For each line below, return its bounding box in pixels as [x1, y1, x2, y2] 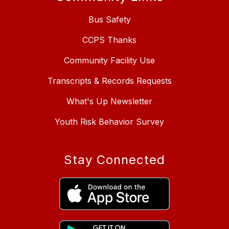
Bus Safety [88, 14, 131, 25]
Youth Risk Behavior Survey [55, 116, 164, 127]
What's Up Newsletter [66, 96, 152, 106]
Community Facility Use [64, 55, 155, 65]
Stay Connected [64, 152, 165, 167]
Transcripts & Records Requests [47, 75, 172, 86]
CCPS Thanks [82, 34, 136, 45]
